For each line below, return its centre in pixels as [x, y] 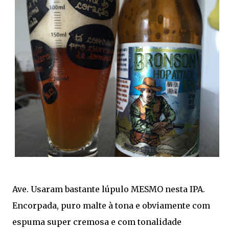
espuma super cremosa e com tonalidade [97, 222]
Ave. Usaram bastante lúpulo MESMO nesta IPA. [109, 189]
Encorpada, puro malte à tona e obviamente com [111, 205]
